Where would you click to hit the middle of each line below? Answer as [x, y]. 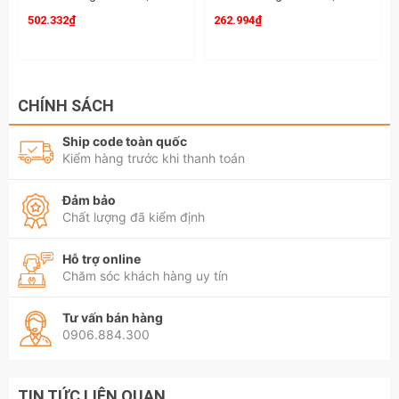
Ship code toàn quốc [125, 141]
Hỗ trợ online [102, 259]
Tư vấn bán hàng [113, 318]
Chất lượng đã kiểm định [134, 217]
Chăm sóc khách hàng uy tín [145, 276]
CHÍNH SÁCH [66, 106]
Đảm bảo [89, 200]
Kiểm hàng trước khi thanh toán [154, 158]
